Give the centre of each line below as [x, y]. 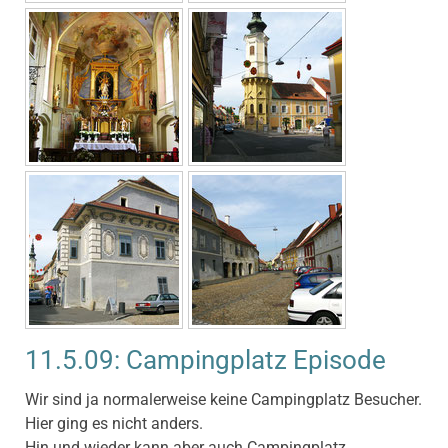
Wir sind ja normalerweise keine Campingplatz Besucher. [223, 400]
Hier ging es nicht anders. [114, 424]
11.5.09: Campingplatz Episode [205, 359]
